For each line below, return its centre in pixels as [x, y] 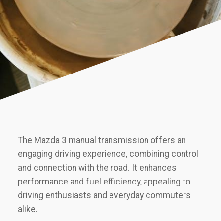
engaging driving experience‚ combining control [108, 154]
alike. [28, 209]
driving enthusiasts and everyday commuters [104, 195]
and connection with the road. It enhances [97, 168]
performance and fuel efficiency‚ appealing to [104, 182]
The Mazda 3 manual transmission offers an [102, 140]
